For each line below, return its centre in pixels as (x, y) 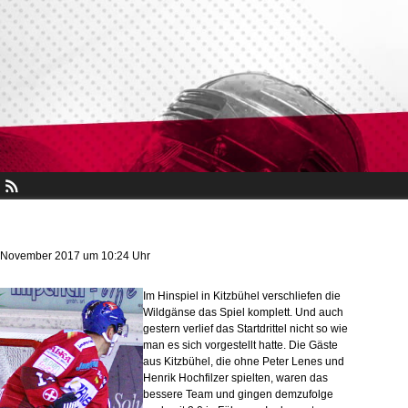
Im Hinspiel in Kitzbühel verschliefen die (242, 296)
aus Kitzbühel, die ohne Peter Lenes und (244, 362)
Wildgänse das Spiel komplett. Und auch (243, 312)
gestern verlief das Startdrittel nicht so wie (245, 329)
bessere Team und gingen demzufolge (238, 394)
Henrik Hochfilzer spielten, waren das (235, 378)
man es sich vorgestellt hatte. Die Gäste (240, 345)
